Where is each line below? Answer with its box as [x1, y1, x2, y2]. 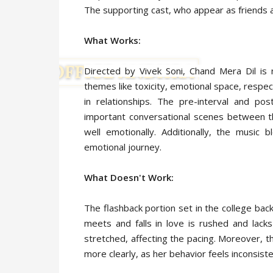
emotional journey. [84, 141, 161, 153]
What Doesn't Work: [84, 171, 174, 183]
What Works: [84, 34, 141, 46]
